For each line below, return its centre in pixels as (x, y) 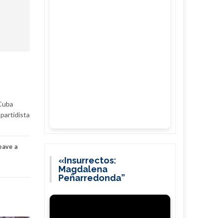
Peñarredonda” (92, 178)
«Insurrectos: (88, 160)
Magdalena (83, 169)
